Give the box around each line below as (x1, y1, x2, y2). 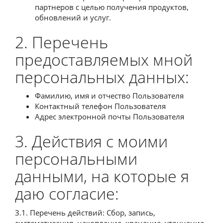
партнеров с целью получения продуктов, (35, 1, 189, 12)
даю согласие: (15, 183, 119, 204)
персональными (15, 148, 137, 169)
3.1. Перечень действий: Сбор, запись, (15, 207, 155, 218)
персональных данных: (15, 66, 189, 88)
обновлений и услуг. (35, 12, 111, 22)
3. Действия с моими (15, 130, 168, 152)
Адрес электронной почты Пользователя (35, 111, 184, 121)
